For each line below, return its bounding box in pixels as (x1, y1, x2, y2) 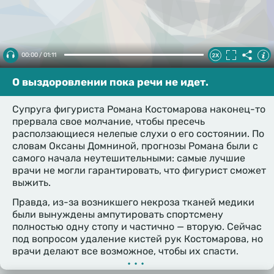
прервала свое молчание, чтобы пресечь (12, 115, 205, 127)
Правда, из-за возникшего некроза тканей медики (12, 196, 254, 208)
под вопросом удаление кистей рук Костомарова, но (12, 232, 263, 245)
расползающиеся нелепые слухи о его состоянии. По (12, 127, 264, 139)
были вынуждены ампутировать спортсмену (12, 208, 223, 220)
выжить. (12, 176, 51, 188)
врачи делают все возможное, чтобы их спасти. (12, 245, 239, 257)
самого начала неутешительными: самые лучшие (12, 152, 245, 164)
